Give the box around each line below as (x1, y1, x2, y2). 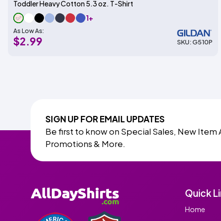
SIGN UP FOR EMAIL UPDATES (45, 113, 165, 124)
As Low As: (13, 27, 44, 35)
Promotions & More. (45, 138, 125, 149)
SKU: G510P (177, 38, 213, 46)
